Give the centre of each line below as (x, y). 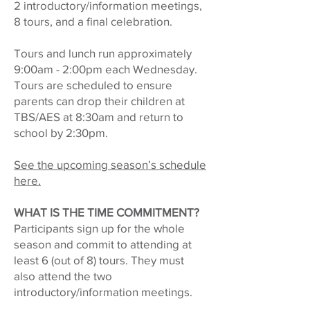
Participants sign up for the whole (99, 228)
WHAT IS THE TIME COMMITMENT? (107, 212)
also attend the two (63, 276)
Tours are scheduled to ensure (93, 85)
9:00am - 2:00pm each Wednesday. (106, 69)
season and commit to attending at (103, 244)
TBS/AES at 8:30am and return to (99, 117)
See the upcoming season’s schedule (110, 164)
